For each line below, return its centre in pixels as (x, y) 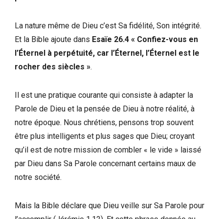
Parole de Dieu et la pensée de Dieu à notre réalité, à (105, 109)
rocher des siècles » (53, 66)
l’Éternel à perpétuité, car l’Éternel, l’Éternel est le (107, 53)
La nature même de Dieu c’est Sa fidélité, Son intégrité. (108, 25)
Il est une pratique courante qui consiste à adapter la (104, 95)
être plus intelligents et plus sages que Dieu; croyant (105, 136)
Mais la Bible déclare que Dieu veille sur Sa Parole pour (109, 205)
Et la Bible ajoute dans (53, 39)
